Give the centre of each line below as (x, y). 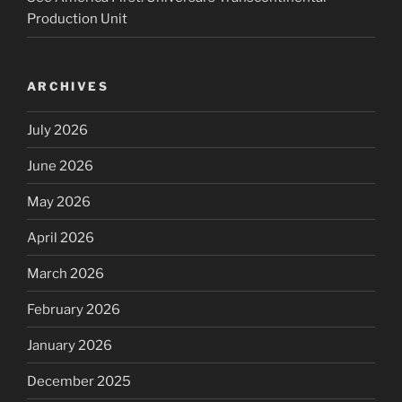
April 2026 (61, 237)
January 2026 (70, 345)
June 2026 (60, 166)
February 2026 (74, 309)
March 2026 (66, 273)
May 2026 (59, 201)
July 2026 (57, 130)
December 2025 (79, 381)
